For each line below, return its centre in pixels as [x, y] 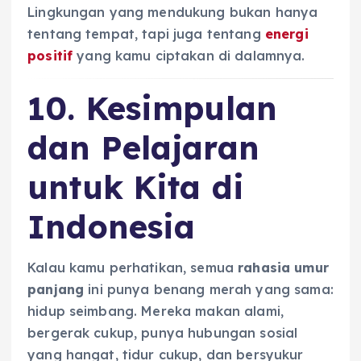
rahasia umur [283, 267]
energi [286, 33]
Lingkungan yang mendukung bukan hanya [173, 12]
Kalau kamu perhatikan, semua [133, 267]
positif [50, 55]
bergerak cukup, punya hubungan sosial [163, 332]
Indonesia [112, 227]
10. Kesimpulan [153, 108]
